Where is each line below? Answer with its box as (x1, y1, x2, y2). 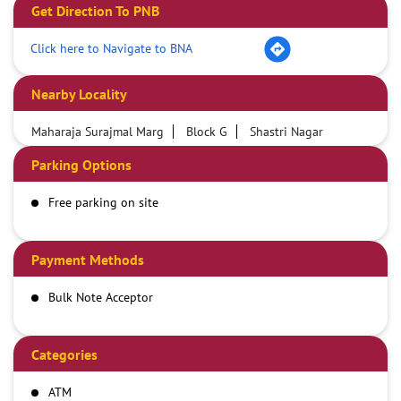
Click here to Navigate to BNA (30, 39, 192, 56)
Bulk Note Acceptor (48, 289, 153, 306)
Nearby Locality (31, 85, 127, 104)
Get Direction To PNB (31, 2, 159, 21)
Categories (31, 346, 98, 364)
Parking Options (31, 156, 132, 175)
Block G (186, 124, 227, 141)
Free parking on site (48, 194, 158, 211)
